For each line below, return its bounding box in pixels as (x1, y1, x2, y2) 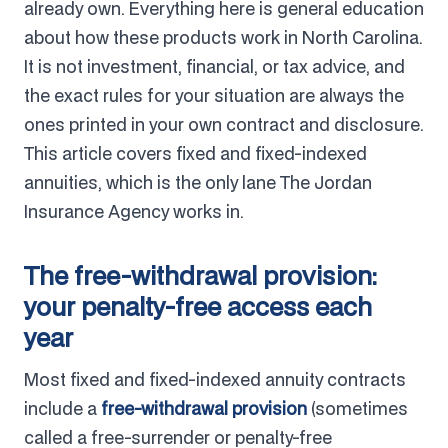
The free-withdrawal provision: (24, 258, 377, 292)
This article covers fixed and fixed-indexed (24, 141, 367, 165)
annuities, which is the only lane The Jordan (24, 170, 372, 194)
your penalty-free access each (24, 289, 372, 323)
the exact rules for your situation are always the (24, 83, 404, 107)
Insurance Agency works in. (24, 199, 244, 223)
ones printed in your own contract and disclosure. (24, 112, 424, 136)
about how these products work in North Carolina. (24, 25, 423, 49)
